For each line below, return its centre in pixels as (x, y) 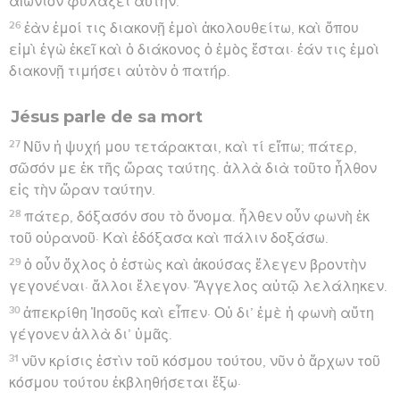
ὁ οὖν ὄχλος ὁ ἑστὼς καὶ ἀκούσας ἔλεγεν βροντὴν (196, 265)
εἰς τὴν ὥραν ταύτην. (82, 190)
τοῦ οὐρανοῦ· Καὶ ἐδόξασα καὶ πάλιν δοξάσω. (169, 238)
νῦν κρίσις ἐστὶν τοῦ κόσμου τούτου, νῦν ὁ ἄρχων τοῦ (201, 361)
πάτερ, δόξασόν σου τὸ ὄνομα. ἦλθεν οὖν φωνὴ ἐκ (197, 217)
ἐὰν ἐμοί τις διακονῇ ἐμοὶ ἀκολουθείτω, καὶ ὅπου (192, 28)
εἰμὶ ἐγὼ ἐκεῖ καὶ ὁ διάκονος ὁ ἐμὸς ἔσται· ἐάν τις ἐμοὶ (194, 50)
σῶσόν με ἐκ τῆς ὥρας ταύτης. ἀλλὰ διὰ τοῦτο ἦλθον (193, 168)
